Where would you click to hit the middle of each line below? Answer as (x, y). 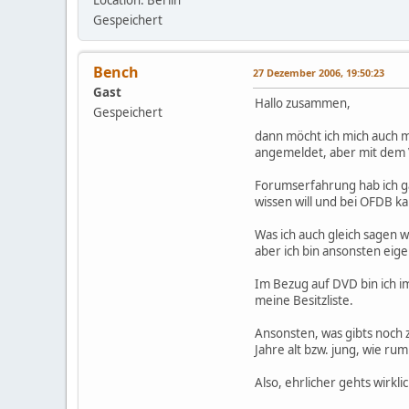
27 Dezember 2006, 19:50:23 (319, 73)
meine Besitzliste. (304, 301)
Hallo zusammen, (303, 104)
